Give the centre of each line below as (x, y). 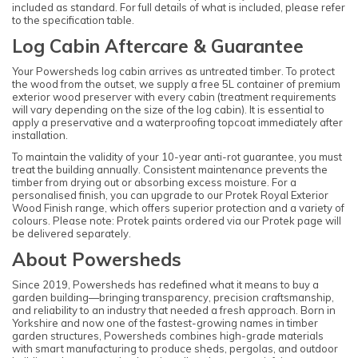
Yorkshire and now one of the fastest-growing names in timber (165, 323)
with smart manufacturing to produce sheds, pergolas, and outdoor (175, 349)
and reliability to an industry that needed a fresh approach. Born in (174, 310)
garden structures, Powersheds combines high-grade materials (168, 336)
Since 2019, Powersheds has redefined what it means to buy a (165, 285)
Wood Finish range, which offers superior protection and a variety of (178, 207)
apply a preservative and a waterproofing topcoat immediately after (177, 123)
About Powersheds (97, 259)
